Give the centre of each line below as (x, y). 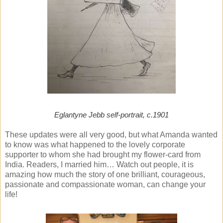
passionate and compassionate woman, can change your (105, 185)
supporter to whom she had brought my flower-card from (103, 155)
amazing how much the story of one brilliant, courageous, (105, 175)
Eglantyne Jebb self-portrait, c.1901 (111, 115)
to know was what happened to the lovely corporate (95, 145)
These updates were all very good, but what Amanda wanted (111, 135)
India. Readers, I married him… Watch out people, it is (99, 165)
